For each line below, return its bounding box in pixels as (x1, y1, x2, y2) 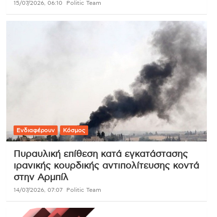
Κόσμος (62, 127, 85, 133)
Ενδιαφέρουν (16, 127, 55, 133)
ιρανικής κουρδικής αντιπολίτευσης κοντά (13, 161, 199, 170)
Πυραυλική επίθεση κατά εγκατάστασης (13, 149, 188, 159)
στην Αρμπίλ (13, 172, 68, 182)
